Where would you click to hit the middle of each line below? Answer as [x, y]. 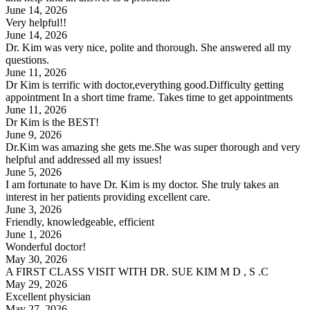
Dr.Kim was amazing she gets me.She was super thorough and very [153, 147]
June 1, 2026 [34, 234]
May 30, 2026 [36, 259]
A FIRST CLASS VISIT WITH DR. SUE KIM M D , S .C [137, 271]
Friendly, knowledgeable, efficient [80, 221]
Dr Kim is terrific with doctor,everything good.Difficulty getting [145, 84]
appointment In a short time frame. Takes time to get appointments [149, 97]
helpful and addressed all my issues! [84, 159]
